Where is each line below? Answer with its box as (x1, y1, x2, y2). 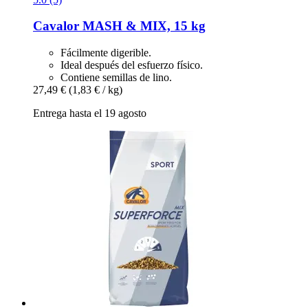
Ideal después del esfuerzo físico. (60, 58, 203, 71)
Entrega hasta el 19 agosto (33, 107, 146, 119)
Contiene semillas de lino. (60, 71, 172, 83)
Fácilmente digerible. (60, 46, 151, 58)
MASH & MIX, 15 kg (79, 19, 206, 34)
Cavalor (33, 19, 79, 34)
